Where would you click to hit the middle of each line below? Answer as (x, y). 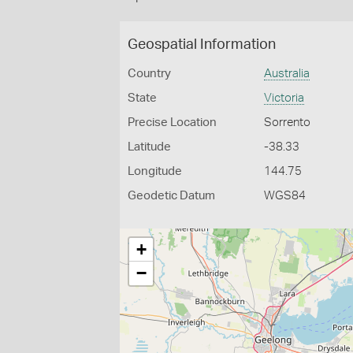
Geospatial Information (202, 45)
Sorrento (288, 123)
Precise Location (172, 123)
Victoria (284, 98)
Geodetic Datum (171, 196)
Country (149, 74)
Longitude (155, 171)
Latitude (149, 147)
